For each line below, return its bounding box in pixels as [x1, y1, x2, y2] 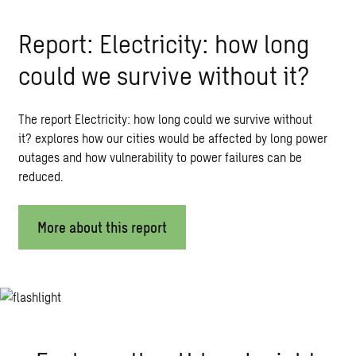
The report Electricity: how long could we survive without [17, 110, 312, 126]
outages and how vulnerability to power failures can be [17, 149, 302, 164]
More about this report [37, 218, 167, 236]
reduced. [17, 168, 64, 184]
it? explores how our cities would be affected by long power [17, 130, 327, 145]
